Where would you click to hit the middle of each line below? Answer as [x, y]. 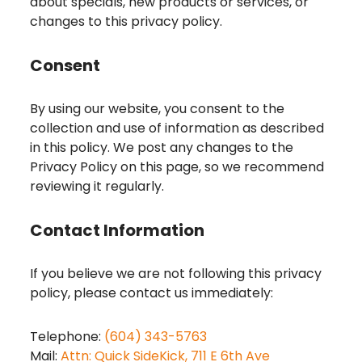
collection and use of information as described [177, 128]
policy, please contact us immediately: [151, 293]
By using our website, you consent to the [157, 109]
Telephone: [67, 337]
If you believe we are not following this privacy [175, 274]
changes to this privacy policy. [126, 22]
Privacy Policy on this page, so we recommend [177, 167]
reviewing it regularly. [97, 187]
